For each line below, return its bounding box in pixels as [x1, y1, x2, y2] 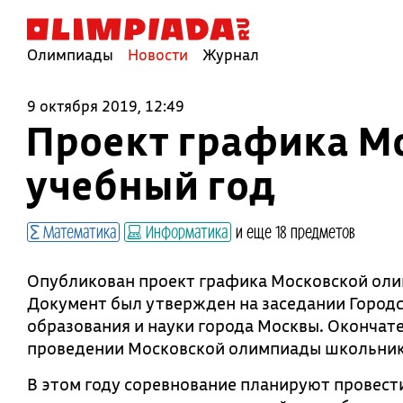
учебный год [25, 157, 276, 211]
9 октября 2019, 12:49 [27, 96, 184, 115]
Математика [40, 220, 116, 242]
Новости [128, 45, 188, 64]
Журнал [202, 45, 259, 64]
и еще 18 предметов [236, 220, 355, 242]
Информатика [142, 220, 228, 242]
